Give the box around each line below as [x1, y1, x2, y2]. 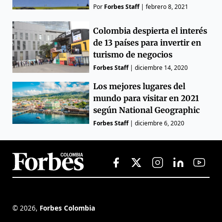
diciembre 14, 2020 [135, 63, 188, 72]
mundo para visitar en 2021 [93, 93, 199, 103]
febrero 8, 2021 [146, 2, 189, 11]
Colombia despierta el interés [93, 25, 208, 36]
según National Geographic [93, 105, 200, 115]
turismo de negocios [93, 49, 173, 59]
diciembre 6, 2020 [135, 118, 185, 127]
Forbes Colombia [40, 203, 95, 213]
